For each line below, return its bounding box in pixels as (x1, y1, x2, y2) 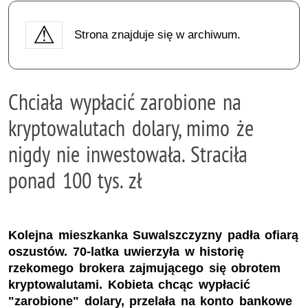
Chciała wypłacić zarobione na (8, 87, 241, 115)
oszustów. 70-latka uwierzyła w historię (8, 245, 245, 259)
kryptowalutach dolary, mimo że (8, 113, 254, 142)
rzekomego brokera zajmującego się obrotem (8, 261, 281, 276)
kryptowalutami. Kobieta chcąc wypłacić (8, 278, 250, 292)
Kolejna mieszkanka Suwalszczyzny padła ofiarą (8, 228, 299, 243)
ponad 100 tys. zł (8, 166, 142, 194)
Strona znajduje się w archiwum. (74, 27, 241, 41)
